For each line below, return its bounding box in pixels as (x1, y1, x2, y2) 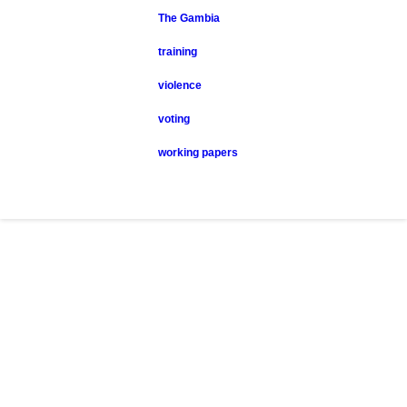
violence (158, 79, 203, 92)
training (158, 45, 198, 58)
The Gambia (158, 12, 221, 25)
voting (158, 113, 191, 125)
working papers (158, 146, 239, 159)
